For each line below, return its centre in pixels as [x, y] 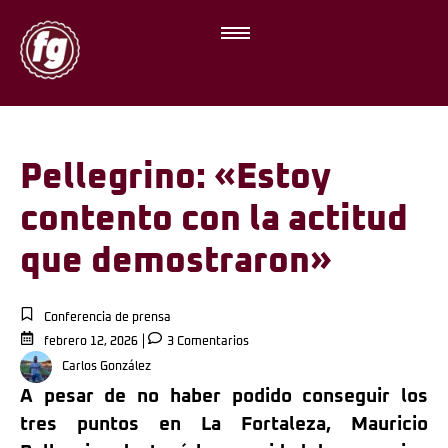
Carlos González [106, 367]
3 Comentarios [206, 342]
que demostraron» [176, 261]
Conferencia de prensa [107, 318]
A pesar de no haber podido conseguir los [224, 396]
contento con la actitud [214, 219]
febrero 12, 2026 [91, 342]
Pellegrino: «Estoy [175, 177]
